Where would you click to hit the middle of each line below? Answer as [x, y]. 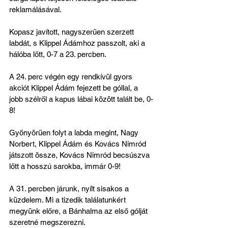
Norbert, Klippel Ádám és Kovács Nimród [79, 144]
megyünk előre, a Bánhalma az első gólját [79, 211]
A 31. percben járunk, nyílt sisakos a [70, 189]
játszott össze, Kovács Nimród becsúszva [80, 155]
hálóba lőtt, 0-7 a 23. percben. [59, 54]
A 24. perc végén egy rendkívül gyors [72, 77]
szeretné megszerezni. [47, 222]
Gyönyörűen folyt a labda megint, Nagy [75, 133]
